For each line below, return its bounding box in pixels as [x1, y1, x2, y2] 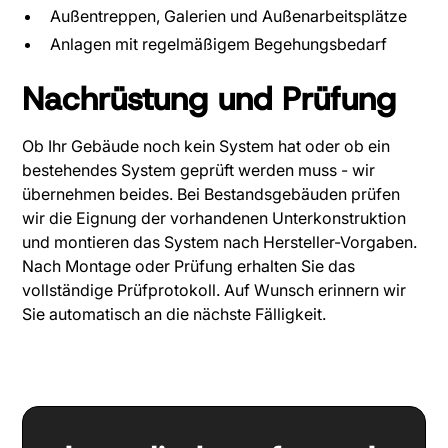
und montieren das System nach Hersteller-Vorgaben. [22, 232, 418, 253]
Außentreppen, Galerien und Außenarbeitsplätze [50, 6, 408, 27]
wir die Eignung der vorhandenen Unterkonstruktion [22, 208, 407, 229]
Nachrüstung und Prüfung [22, 78, 397, 121]
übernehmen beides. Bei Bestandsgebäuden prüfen [22, 184, 401, 205]
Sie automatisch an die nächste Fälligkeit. [22, 304, 327, 325]
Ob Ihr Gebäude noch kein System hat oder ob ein [22, 136, 391, 157]
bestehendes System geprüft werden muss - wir [22, 160, 376, 181]
